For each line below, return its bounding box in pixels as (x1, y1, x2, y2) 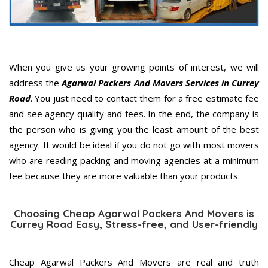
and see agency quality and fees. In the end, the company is (9, 108, 259, 120)
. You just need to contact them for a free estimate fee (31, 92, 259, 105)
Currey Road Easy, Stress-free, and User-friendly (10, 218, 258, 231)
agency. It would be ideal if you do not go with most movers (9, 139, 259, 151)
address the (9, 77, 62, 89)
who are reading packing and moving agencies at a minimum (9, 154, 259, 167)
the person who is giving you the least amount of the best (9, 123, 259, 136)
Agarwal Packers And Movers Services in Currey (62, 77, 259, 89)
